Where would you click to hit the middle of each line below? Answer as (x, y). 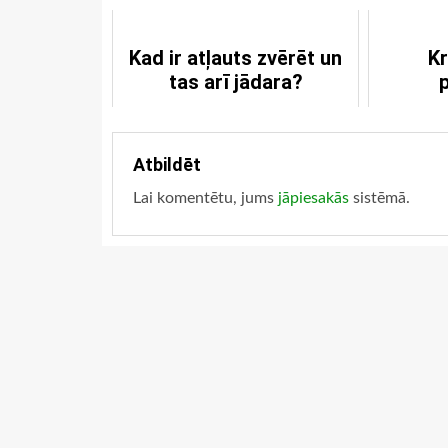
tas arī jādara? (235, 82)
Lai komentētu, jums (205, 198)
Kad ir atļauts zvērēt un (236, 58)
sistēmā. (379, 198)
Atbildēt (167, 165)
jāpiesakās (313, 198)
